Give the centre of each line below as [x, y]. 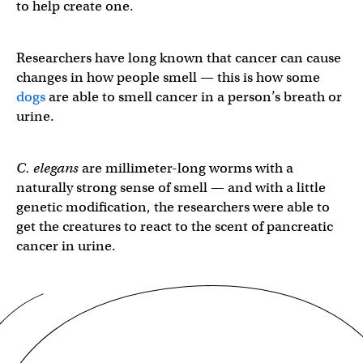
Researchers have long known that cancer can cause [179, 58]
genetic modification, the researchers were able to [173, 207]
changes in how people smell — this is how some [168, 77]
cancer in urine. [66, 246]
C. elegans [47, 168]
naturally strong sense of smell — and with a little [171, 188]
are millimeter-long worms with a [186, 168]
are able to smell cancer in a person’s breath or [194, 97]
